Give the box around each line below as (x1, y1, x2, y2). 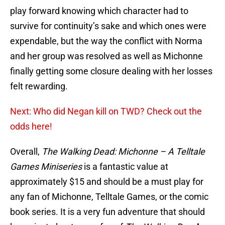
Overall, (10, 146, 42, 157)
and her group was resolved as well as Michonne (10, 51, 203, 62)
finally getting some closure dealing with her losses (10, 66, 212, 77)
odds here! (10, 121, 52, 132)
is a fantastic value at (82, 161, 168, 172)
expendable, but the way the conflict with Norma (10, 36, 202, 47)
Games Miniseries (10, 161, 82, 172)
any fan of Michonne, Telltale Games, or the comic (10, 191, 208, 202)
